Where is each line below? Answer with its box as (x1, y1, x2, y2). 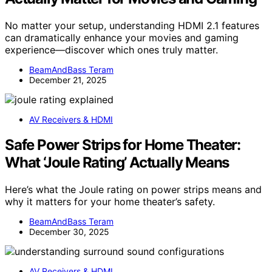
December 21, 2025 (29, 74, 107, 85)
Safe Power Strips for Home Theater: (5, 136, 240, 154)
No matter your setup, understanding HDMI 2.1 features (5, 19, 259, 32)
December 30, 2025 (29, 226, 109, 237)
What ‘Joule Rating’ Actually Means (5, 154, 229, 172)
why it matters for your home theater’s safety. (5, 195, 215, 208)
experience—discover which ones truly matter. (5, 43, 218, 56)
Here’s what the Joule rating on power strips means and (5, 183, 262, 196)
